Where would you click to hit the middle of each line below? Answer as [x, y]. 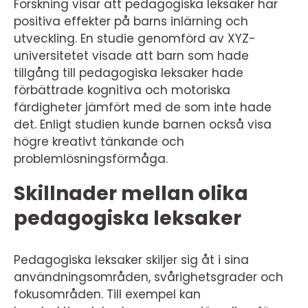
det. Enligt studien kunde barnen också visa [143, 124]
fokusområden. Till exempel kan [107, 294]
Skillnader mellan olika [131, 193]
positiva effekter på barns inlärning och [131, 21]
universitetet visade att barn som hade [131, 55]
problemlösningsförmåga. [91, 158]
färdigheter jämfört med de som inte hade [143, 107]
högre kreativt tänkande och [99, 141]
